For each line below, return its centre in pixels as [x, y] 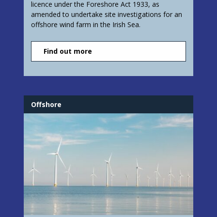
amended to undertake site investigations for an [107, 15]
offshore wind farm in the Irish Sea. [86, 25]
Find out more [68, 51]
